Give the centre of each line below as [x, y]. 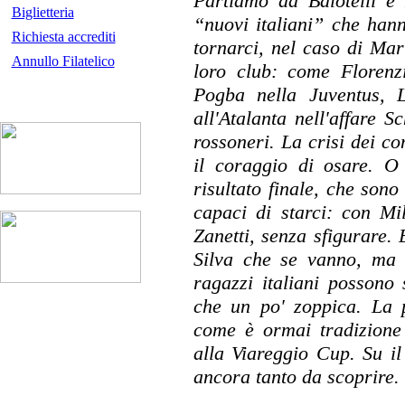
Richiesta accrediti [63, 37]
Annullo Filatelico [63, 61]
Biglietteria [42, 12]
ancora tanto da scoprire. [297, 377]
